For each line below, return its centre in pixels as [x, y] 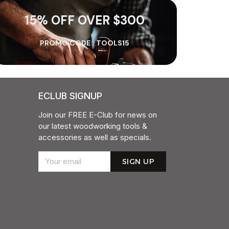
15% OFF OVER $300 [85, 20]
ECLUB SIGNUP [70, 96]
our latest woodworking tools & [93, 126]
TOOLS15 [113, 43]
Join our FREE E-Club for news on [97, 115]
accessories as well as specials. [95, 137]
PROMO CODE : [67, 43]
